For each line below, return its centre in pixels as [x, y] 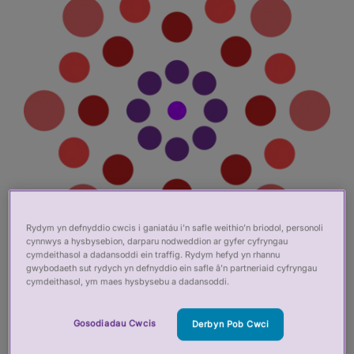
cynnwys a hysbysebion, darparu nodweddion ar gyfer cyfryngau [157, 241]
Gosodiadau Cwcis [115, 323]
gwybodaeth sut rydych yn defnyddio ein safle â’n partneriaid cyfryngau [172, 267]
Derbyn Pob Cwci [230, 324]
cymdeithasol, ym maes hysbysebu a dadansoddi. [128, 281]
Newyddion [103, 305]
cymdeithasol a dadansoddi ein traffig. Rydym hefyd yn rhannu [153, 254]
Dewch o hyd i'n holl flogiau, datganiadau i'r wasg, [176, 333]
